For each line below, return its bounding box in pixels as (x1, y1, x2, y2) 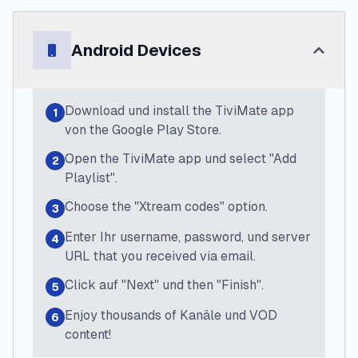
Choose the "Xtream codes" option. (65, 198, 268, 215)
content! (65, 326, 111, 343)
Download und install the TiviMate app (65, 102, 294, 119)
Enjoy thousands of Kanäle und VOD (65, 307, 277, 324)
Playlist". (65, 169, 117, 186)
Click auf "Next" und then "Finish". (65, 276, 264, 293)
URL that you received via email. (65, 248, 256, 265)
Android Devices (71, 40, 201, 61)
